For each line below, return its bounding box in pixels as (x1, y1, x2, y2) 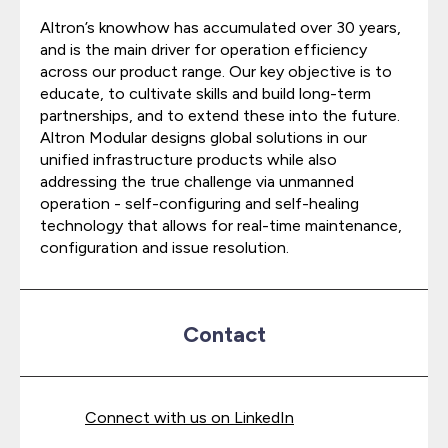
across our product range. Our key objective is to (40, 62, 392, 81)
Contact (182, 321, 266, 348)
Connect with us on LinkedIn (85, 408, 294, 427)
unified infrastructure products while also (40, 150, 337, 169)
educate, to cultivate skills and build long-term (40, 84, 371, 103)
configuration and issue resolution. (40, 238, 289, 257)
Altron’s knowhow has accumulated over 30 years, (40, 18, 401, 37)
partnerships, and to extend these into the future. (40, 106, 400, 125)
